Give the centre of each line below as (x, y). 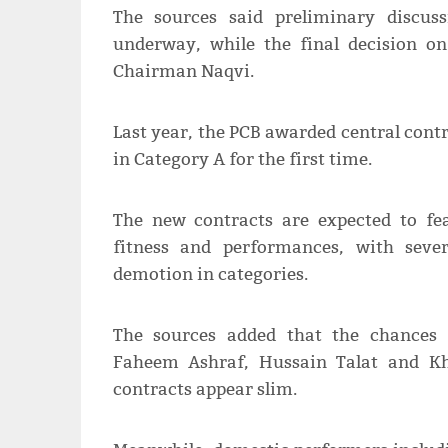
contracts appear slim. (204, 389)
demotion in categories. (210, 274)
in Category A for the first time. (242, 159)
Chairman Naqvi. (183, 71)
